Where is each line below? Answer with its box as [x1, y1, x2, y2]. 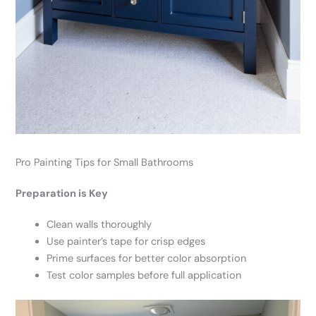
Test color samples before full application [47, 269, 242, 283]
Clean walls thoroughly [47, 218, 152, 232]
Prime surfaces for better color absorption [47, 252, 247, 266]
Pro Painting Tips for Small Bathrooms [16, 156, 194, 170]
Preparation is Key [16, 187, 109, 201]
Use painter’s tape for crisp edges [47, 235, 206, 249]
